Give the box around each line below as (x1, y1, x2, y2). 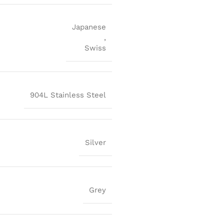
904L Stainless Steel (30, 90, 106, 99)
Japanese (72, 22, 106, 31)
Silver (85, 137, 106, 147)
